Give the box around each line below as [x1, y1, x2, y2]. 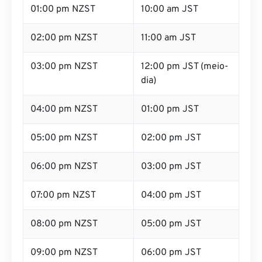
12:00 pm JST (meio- [141, 61, 228, 73]
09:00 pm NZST [30, 247, 98, 258]
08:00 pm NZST [30, 218, 98, 230]
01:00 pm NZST [30, 4, 95, 15]
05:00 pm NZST [30, 132, 98, 144]
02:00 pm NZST [30, 32, 98, 44]
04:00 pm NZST [30, 104, 98, 115]
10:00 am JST [141, 4, 198, 15]
